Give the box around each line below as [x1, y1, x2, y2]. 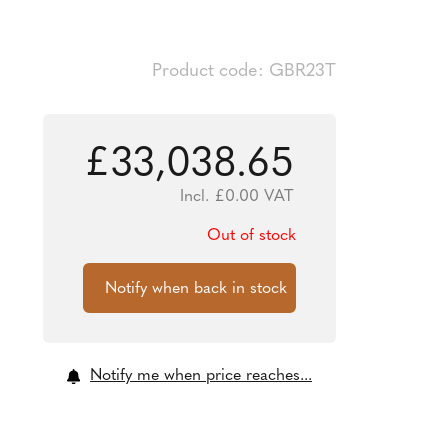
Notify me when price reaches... [89, 368, 312, 384]
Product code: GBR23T [151, 62, 336, 81]
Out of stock [206, 228, 296, 244]
